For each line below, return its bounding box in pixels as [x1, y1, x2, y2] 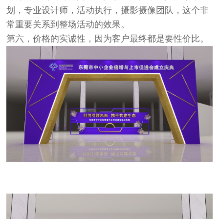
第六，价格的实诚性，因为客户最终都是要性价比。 [6, 34, 209, 44]
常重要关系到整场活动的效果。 [6, 20, 130, 30]
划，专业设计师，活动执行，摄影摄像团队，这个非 [6, 5, 209, 16]
